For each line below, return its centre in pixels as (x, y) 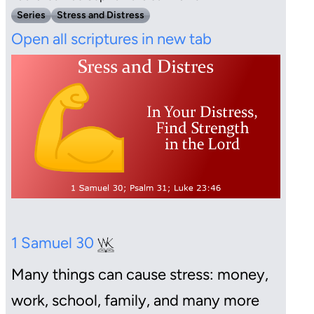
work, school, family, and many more (135, 301)
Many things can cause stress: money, (140, 275)
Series (31, 15)
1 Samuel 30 (54, 243)
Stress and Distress (101, 15)
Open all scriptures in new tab (111, 39)
